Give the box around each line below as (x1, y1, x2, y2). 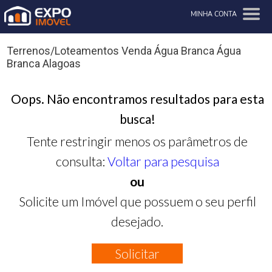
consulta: (55, 153, 107, 169)
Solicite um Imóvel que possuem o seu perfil (18, 193, 256, 209)
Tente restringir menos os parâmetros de (27, 133, 248, 149)
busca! (119, 110, 155, 126)
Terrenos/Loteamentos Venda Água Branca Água (7, 44, 241, 58)
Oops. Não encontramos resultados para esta (10, 90, 264, 106)
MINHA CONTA (191, 10, 237, 19)
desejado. (111, 213, 164, 229)
